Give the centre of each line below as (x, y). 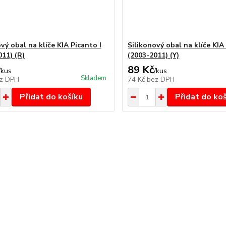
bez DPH (161, 79)
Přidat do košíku (51, 97)
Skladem (94, 78)
